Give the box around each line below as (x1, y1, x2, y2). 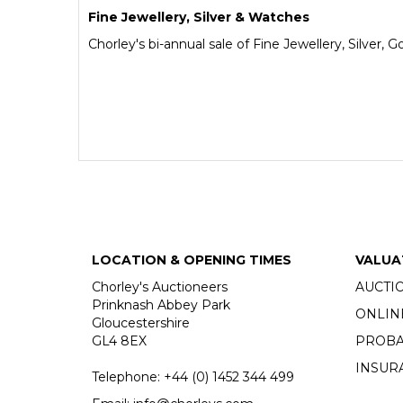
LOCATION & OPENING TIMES (92, 251, 291, 268)
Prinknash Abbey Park (92, 296, 230, 313)
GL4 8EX (92, 332, 147, 349)
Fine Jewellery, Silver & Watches (88, 8, 309, 25)
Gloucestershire (92, 314, 190, 331)
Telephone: (92, 368, 164, 385)
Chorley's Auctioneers (92, 278, 228, 295)
